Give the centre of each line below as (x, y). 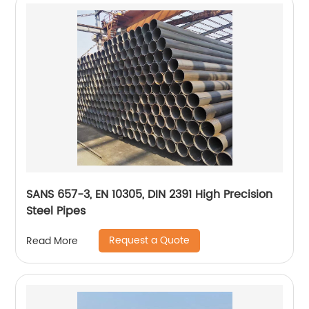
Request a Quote (150, 241)
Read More (52, 241)
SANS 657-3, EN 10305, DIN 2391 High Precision (150, 195)
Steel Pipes (56, 211)
